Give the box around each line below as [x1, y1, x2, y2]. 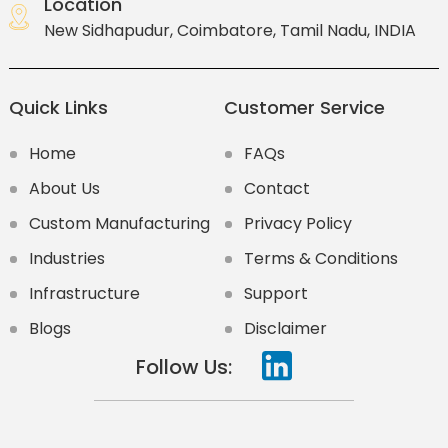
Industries [28, 247, 105, 271]
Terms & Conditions [244, 247, 398, 271]
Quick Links [8, 95, 108, 121]
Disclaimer [244, 317, 327, 341]
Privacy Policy [244, 212, 352, 236]
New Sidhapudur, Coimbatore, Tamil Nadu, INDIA [43, 19, 416, 43]
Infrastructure [28, 282, 140, 306]
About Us [28, 177, 100, 201]
